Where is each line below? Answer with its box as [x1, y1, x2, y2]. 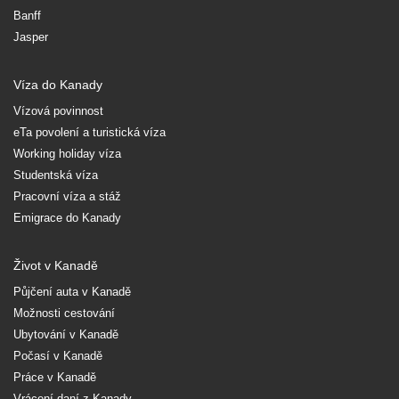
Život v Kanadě [13, 257, 98, 273]
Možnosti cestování [13, 305, 115, 320]
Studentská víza [13, 167, 98, 182]
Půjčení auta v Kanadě [13, 284, 131, 298]
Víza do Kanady [13, 77, 102, 92]
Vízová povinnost [13, 103, 103, 118]
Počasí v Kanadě [13, 348, 102, 362]
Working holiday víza [13, 146, 121, 160]
